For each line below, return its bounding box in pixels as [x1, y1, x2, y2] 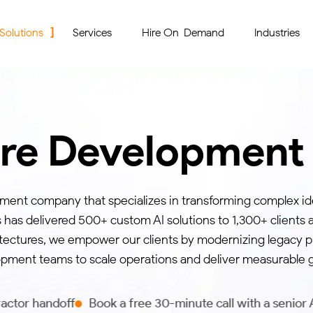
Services [73, 26, 112, 39]
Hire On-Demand [142, 26, 224, 39]
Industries [254, 26, 300, 39]
